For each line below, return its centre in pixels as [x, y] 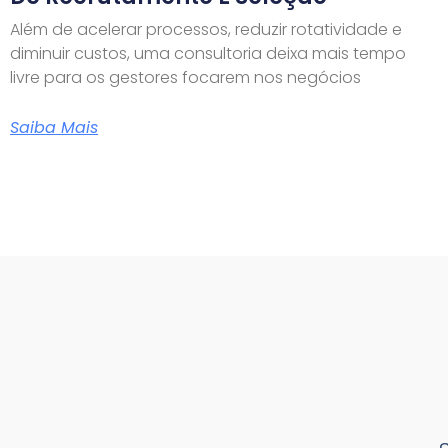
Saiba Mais [54, 127]
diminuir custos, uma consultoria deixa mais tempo [208, 53]
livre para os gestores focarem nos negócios [185, 77]
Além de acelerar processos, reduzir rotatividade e [206, 29]
